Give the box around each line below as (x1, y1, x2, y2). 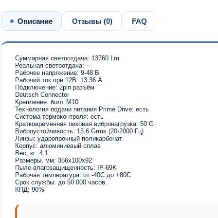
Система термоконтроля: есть (15, 113, 104, 120)
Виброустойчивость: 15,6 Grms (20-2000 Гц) (15, 127, 144, 135)
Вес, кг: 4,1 (15, 149, 48, 157)
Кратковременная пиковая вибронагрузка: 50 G (15, 120, 154, 127)
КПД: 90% (15, 186, 44, 193)
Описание (18, 17, 53, 25)
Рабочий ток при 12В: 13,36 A (15, 76, 102, 84)
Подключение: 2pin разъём (15, 84, 94, 91)
